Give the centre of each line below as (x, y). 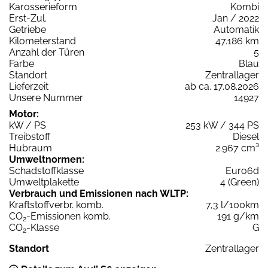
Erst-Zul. (28, 19)
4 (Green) (240, 182)
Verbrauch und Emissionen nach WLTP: (99, 194)
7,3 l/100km (232, 205)
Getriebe (28, 30)
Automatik (236, 30)
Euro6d (242, 171)
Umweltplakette (44, 182)
